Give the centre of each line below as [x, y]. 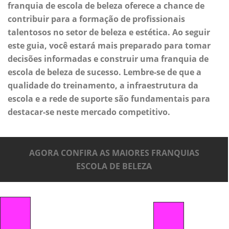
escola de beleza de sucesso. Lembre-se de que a [105, 72]
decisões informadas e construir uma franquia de [108, 59]
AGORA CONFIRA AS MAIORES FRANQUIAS [114, 153]
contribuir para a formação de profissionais [96, 19]
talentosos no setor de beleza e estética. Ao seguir [109, 32]
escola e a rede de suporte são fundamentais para [109, 99]
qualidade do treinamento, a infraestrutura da [103, 86]
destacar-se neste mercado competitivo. [89, 112]
